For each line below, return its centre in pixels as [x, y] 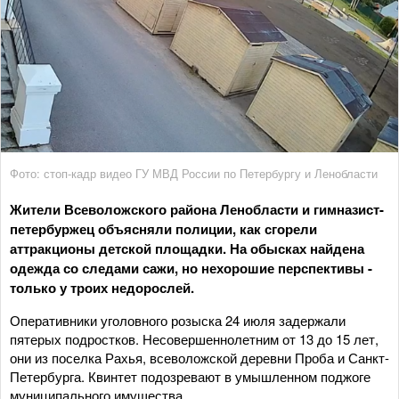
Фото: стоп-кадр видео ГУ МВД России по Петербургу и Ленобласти [194, 173]
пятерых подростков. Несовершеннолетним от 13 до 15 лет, [194, 338]
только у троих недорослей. [102, 287]
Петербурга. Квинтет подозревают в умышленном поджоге [190, 376]
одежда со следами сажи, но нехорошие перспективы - [191, 268]
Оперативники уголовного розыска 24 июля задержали [178, 320]
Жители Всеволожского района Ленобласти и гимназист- [197, 209]
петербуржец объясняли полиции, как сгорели [163, 228]
